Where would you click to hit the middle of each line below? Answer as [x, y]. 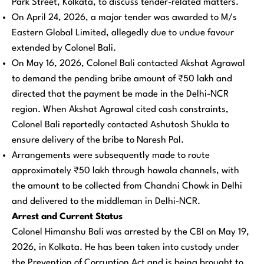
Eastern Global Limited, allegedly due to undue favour [123, 33]
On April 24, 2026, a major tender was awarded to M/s [124, 18]
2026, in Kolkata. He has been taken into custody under [126, 248]
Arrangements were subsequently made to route [111, 156]
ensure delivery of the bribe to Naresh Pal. [98, 141]
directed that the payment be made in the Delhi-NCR [120, 95]
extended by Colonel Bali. [64, 49]
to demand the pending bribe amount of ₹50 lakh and [122, 79]
